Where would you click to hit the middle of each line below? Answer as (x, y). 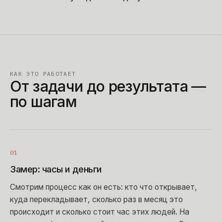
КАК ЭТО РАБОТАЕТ (43, 74)
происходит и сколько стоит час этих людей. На (100, 212)
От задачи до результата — (108, 86)
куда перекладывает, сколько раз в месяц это (96, 199)
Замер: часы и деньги (56, 169)
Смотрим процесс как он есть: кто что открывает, (104, 187)
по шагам (44, 101)
